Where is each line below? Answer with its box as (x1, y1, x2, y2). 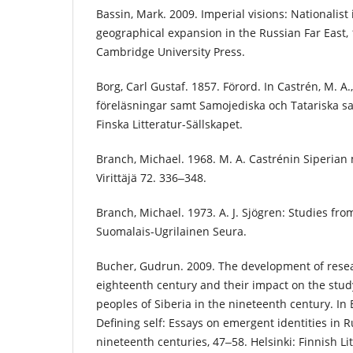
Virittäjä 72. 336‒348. (96, 169, 206, 185)
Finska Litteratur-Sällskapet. (96, 116, 243, 132)
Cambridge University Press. (96, 43, 245, 59)
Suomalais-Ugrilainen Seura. (96, 223, 247, 239)
